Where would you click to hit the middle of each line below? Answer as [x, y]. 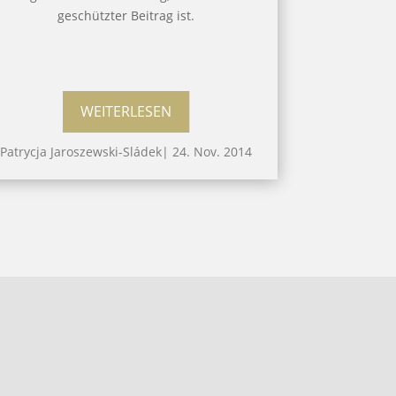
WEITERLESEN [126, 112]
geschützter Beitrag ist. [126, 15]
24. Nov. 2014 [213, 151]
